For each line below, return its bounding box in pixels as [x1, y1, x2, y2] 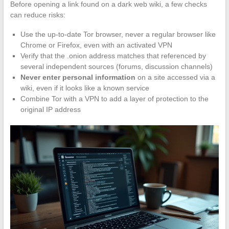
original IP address [20, 105, 81, 114]
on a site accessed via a [135, 73, 215, 82]
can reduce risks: [10, 11, 65, 19]
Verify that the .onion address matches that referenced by [20, 52, 206, 60]
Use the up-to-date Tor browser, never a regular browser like [20, 30, 216, 39]
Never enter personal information [20, 73, 135, 82]
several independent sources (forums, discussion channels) [20, 62, 213, 71]
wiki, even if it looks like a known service [20, 84, 149, 93]
